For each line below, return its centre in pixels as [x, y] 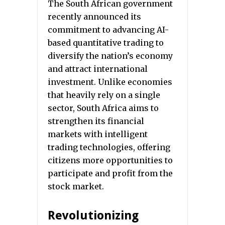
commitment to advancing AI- [108, 30]
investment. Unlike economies [110, 82]
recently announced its [94, 17]
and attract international [98, 69]
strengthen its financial [96, 121]
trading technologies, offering [109, 147]
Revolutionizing [93, 215]
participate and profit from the [110, 173]
